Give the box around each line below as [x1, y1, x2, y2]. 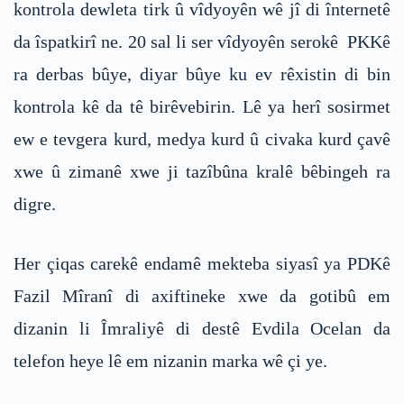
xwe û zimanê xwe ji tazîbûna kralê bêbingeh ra [14, 161, 390, 181]
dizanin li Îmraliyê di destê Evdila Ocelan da [14, 317, 390, 338]
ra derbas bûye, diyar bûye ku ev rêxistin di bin [14, 63, 390, 84]
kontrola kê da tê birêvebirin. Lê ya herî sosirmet [14, 96, 390, 116]
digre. [14, 193, 56, 214]
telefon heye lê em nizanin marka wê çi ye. [14, 350, 327, 371]
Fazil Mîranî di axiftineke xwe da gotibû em [14, 285, 390, 306]
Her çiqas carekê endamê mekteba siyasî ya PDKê [14, 252, 390, 273]
